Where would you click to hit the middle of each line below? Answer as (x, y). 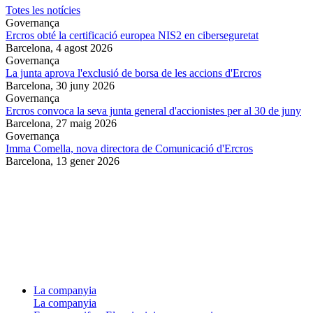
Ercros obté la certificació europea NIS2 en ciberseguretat (132, 36)
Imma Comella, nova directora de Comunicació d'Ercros (129, 149)
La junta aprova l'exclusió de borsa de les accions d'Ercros (133, 73)
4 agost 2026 (84, 48)
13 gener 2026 (88, 161)
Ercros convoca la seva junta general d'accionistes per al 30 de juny (153, 111)
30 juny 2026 (85, 86)
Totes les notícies (43, 10)
